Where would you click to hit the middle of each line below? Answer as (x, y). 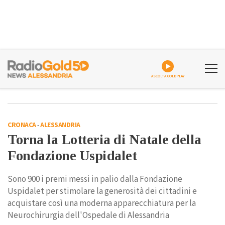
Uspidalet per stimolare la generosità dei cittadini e (102, 191)
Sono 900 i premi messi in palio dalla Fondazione (95, 179)
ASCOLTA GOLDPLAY (168, 76)
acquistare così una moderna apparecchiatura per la (102, 203)
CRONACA (22, 125)
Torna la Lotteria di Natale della (104, 139)
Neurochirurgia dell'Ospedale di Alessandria (88, 215)
